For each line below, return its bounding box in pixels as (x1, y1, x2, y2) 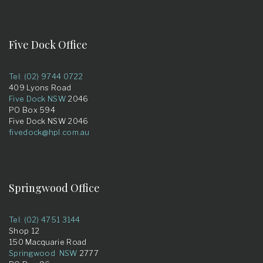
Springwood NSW (9, 248, 77, 258)
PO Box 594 (9, 105, 55, 114)
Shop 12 (9, 226, 40, 235)
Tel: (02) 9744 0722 (9, 72, 83, 81)
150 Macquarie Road (9, 237, 87, 247)
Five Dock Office (9, 38, 87, 52)
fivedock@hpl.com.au (9, 127, 90, 137)
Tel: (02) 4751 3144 (9, 215, 80, 224)
